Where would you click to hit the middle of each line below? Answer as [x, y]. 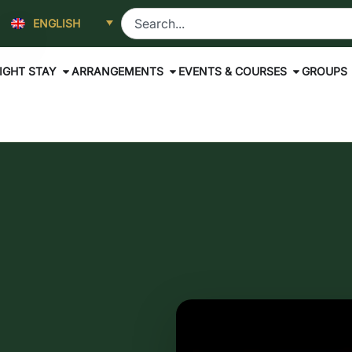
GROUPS [325, 71]
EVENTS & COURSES [233, 71]
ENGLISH [57, 23]
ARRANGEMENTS [118, 71]
